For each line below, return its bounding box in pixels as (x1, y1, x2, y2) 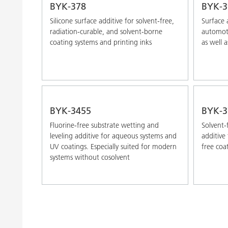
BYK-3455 (50, 104, 91, 117)
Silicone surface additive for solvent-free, (50, 16, 174, 25)
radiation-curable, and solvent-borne (50, 26, 162, 36)
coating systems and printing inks (50, 37, 152, 47)
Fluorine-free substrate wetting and (50, 120, 159, 130)
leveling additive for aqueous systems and (50, 131, 177, 140)
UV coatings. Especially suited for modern (50, 141, 177, 151)
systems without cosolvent (50, 152, 130, 162)
